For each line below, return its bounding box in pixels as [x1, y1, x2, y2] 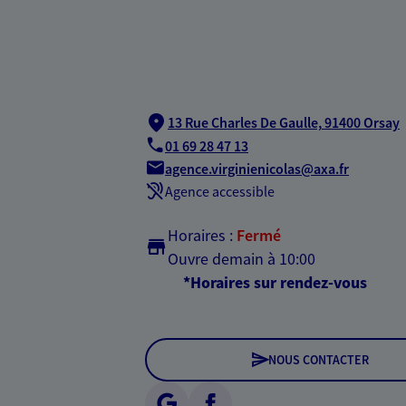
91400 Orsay [324, 112, 400, 131]
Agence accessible [165, 181, 275, 200]
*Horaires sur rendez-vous [183, 271, 367, 293]
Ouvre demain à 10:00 [168, 247, 315, 269]
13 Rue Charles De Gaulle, [168, 112, 322, 131]
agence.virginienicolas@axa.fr [165, 159, 349, 179]
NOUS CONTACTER [267, 351, 369, 368]
